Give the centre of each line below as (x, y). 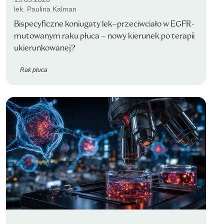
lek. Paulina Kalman (45, 9)
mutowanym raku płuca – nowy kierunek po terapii (104, 36)
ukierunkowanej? (45, 48)
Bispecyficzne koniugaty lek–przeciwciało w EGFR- (104, 24)
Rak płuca (34, 70)
